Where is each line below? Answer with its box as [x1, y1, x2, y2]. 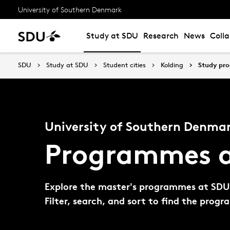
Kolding [161, 61, 183, 69]
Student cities [103, 61, 146, 69]
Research [143, 31, 179, 41]
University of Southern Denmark [18, 5, 122, 14]
